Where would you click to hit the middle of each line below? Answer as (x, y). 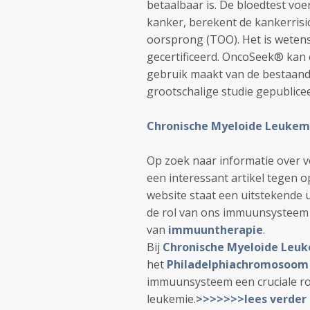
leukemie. (171, 299)
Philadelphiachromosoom (238, 264)
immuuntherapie (216, 230)
